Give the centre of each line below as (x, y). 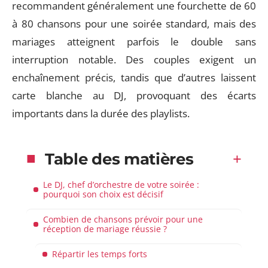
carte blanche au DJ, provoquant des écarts (134, 95)
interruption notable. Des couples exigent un (134, 60)
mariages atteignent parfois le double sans (134, 42)
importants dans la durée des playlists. (101, 113)
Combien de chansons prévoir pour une (123, 219)
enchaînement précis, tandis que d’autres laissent (134, 77)
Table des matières (119, 159)
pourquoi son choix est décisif (103, 194)
